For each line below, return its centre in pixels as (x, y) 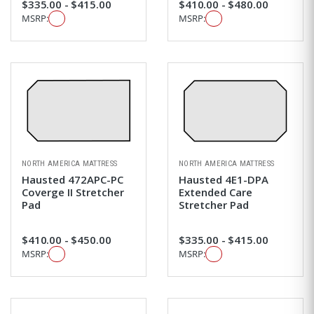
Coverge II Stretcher (73, 192)
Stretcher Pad (214, 204)
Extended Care (216, 192)
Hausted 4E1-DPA (224, 179)
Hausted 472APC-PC (73, 179)
